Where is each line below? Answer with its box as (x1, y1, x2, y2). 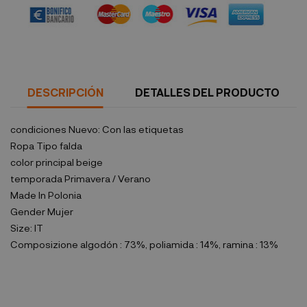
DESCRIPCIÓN (27, 86, 103, 99)
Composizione (10, 238, 78, 251)
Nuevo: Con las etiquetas (66, 123, 184, 136)
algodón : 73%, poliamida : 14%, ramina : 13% (78, 238, 278, 251)
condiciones (10, 123, 66, 136)
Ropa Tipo (10, 140, 58, 152)
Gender (10, 206, 45, 218)
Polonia (46, 189, 82, 201)
